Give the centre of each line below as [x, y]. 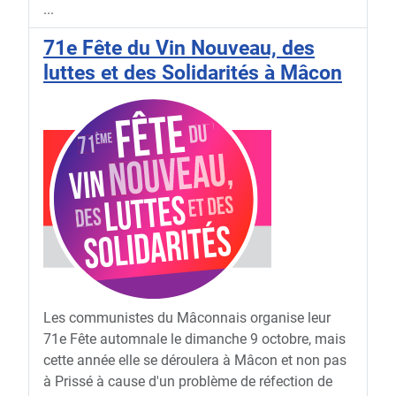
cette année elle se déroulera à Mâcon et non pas [195, 361]
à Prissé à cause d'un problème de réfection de [188, 382]
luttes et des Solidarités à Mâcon [193, 73]
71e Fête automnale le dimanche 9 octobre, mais [194, 339]
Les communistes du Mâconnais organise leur [187, 318]
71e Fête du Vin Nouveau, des [179, 48]
